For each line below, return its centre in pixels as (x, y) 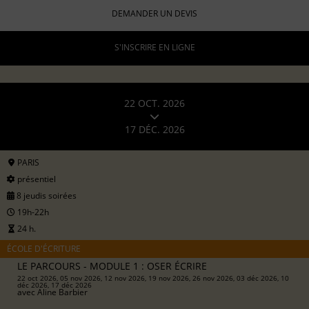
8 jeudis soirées (46, 195)
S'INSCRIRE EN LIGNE (154, 48)
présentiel (36, 179)
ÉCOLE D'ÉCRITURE (44, 248)
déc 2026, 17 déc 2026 (54, 285)
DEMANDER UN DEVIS (154, 14)
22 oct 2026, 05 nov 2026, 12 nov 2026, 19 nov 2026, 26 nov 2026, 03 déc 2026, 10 (153, 278)
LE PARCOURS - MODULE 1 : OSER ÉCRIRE (112, 266)
